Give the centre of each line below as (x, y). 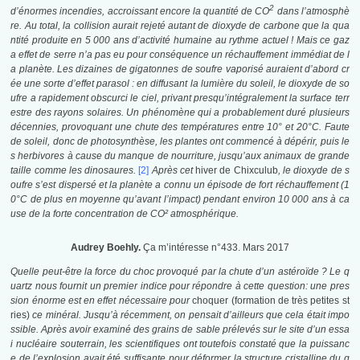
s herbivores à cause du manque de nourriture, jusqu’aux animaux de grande (180, 156)
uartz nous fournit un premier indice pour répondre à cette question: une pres (180, 286)
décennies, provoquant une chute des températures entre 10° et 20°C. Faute (180, 127)
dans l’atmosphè (312, 12)
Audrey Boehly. (106, 248)
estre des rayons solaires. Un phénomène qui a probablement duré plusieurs (180, 113)
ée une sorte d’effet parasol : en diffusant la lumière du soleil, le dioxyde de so (180, 84)
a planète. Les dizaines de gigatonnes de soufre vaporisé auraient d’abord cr (180, 70)
